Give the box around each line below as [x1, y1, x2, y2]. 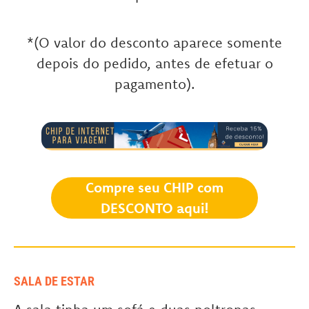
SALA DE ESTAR [14, 274, 94, 289]
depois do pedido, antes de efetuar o [36, 54, 273, 72]
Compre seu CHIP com [86, 179, 223, 197]
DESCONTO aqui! [100, 199, 209, 217]
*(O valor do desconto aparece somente [27, 34, 282, 52]
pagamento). [114, 75, 195, 93]
